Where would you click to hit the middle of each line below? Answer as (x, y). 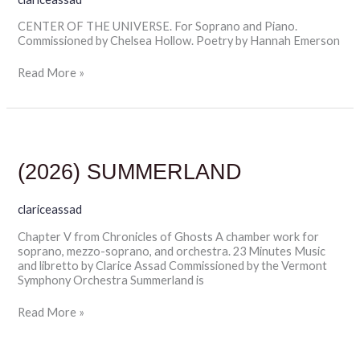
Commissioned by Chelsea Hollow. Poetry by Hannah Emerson (179, 41)
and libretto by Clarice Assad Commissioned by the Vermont (173, 265)
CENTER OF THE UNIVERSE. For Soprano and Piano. (158, 27)
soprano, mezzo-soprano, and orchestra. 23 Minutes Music (172, 251)
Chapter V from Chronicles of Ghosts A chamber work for (169, 236)
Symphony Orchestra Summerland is (111, 280)
